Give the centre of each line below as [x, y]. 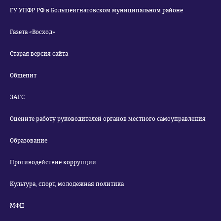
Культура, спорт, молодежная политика [67, 184]
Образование [29, 141]
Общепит [23, 75]
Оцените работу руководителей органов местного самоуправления [108, 119]
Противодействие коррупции [53, 162]
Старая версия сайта [39, 54]
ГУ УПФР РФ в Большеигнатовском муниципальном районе [96, 10]
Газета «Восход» [33, 32]
